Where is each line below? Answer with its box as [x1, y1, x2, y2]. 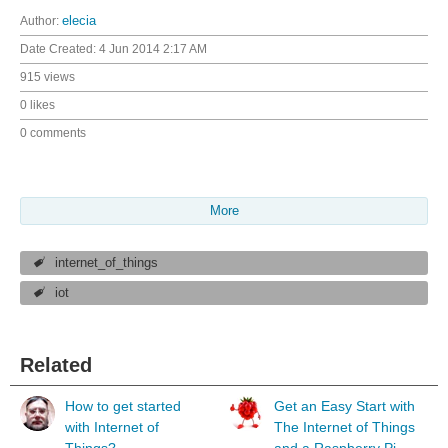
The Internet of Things [274, 418, 415, 435]
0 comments [20, 125, 86, 140]
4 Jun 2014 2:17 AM [99, 41, 207, 56]
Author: [20, 13, 62, 28]
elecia [62, 13, 96, 28]
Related [20, 353, 92, 376]
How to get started [65, 397, 181, 414]
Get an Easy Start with [274, 397, 415, 414]
